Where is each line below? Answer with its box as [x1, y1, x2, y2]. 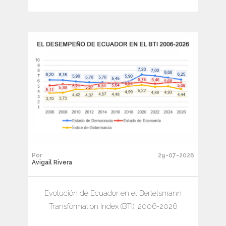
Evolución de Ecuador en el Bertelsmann [44, 188, 182, 198]
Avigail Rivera [32, 158, 72, 166]
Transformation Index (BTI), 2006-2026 [49, 201, 177, 211]
